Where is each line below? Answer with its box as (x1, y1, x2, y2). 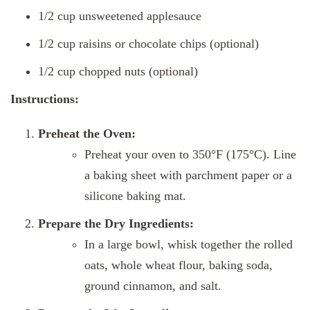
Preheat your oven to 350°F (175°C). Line (84, 147, 296, 161)
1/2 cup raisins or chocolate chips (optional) (38, 36, 259, 51)
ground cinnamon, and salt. (84, 278, 221, 293)
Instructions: (10, 91, 79, 106)
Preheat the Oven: (38, 126, 136, 140)
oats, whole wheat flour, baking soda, (84, 257, 273, 272)
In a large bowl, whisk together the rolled (84, 237, 293, 251)
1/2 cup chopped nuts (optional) (38, 64, 198, 78)
